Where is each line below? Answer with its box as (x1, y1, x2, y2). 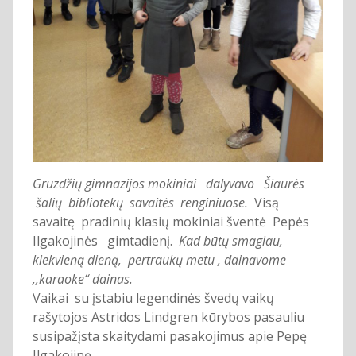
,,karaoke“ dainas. (32, 269, 133, 288)
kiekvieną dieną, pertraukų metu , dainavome (32, 250, 286, 269)
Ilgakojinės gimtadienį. (32, 231, 172, 250)
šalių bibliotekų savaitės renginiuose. (32, 193, 248, 211)
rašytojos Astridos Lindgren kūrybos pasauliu (32, 308, 304, 326)
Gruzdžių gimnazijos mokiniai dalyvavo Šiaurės (32, 174, 304, 192)
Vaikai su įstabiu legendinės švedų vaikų (32, 288, 274, 307)
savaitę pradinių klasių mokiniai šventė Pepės (32, 212, 309, 230)
